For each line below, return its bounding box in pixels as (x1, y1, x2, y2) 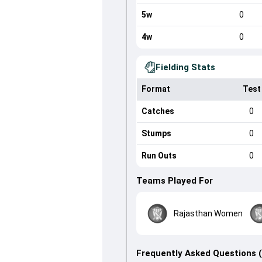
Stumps (141, 129, 171, 138)
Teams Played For (136, 175, 213, 186)
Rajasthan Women (173, 208, 243, 218)
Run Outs (141, 151, 177, 160)
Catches (141, 106, 174, 116)
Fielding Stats (155, 62, 215, 73)
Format (141, 84, 170, 94)
